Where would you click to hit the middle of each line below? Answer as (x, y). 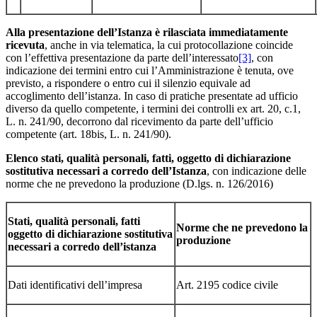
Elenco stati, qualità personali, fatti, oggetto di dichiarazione (148, 158)
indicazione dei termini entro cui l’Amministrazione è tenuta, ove (150, 70)
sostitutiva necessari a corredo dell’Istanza (106, 171)
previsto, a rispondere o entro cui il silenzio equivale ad (128, 83)
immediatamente (248, 32)
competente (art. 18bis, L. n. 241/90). (88, 134)
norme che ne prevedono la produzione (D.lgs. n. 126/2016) (139, 183)
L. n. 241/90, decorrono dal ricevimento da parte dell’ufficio (139, 121)
